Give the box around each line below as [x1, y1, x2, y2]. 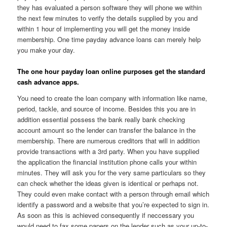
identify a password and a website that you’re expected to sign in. [17, 199, 210, 209]
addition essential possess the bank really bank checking [17, 114, 185, 124]
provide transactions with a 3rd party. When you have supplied [17, 146, 200, 156]
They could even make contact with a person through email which [17, 188, 210, 199]
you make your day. [17, 45, 75, 55]
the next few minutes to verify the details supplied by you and [17, 13, 198, 23]
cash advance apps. [17, 77, 80, 87]
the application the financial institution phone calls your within [17, 157, 197, 167]
